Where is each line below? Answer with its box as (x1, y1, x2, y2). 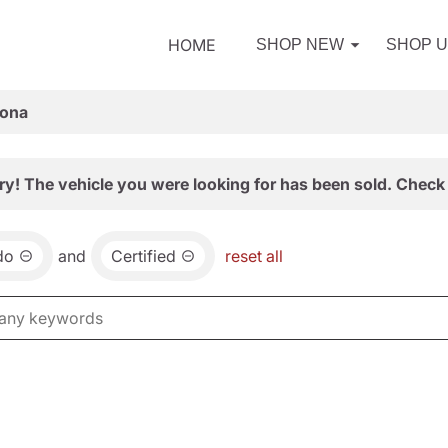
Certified (111, 246, 176, 266)
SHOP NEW (256, 36, 344, 53)
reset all (225, 246, 283, 266)
